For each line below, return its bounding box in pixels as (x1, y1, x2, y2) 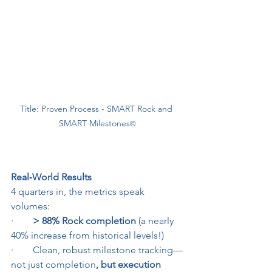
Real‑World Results (11, 171, 92, 183)
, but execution (96, 259, 163, 271)
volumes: (11, 200, 50, 212)
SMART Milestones (58, 118, 130, 129)
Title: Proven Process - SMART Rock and (19, 103, 175, 115)
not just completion (11, 259, 96, 271)
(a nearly (136, 215, 176, 227)
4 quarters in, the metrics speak (11, 186, 147, 198)
